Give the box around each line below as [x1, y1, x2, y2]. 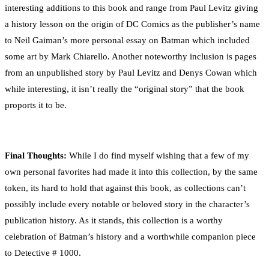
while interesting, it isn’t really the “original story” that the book [5, 84, 244, 94]
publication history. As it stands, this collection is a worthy [5, 216, 223, 226]
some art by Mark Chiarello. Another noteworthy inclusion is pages [5, 52, 256, 62]
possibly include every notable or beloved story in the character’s [5, 199, 250, 210]
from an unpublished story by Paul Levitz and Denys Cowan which [5, 68, 257, 78]
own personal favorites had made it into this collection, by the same [5, 167, 258, 177]
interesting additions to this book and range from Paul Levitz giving [5, 3, 258, 13]
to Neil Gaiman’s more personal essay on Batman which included [5, 35, 250, 46]
